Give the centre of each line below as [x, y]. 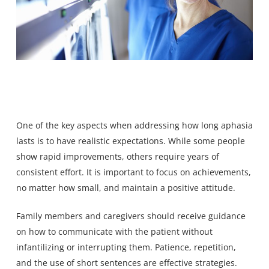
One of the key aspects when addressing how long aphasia [134, 125]
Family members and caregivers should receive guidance [131, 216]
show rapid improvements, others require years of [117, 157]
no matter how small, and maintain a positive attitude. [125, 188]
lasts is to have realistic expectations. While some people [130, 141]
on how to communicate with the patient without [114, 232]
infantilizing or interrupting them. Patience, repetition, [126, 247]
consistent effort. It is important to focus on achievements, [133, 172]
